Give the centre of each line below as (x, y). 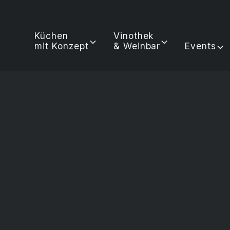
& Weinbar (137, 46)
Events (201, 46)
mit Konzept (62, 46)
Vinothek (133, 35)
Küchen (51, 35)
